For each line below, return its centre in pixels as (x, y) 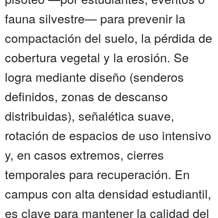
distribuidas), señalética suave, (90, 116)
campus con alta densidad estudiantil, (108, 193)
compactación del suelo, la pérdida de (109, 38)
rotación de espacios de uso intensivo (108, 135)
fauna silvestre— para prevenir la (95, 18)
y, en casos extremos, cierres (84, 154)
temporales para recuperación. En (97, 174)
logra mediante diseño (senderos (94, 77)
